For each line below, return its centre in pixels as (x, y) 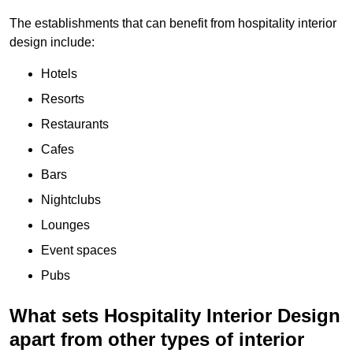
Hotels (59, 73)
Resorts (63, 98)
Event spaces (79, 250)
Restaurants (75, 124)
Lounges (65, 225)
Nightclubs (71, 199)
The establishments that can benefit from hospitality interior (173, 23)
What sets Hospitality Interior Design (175, 315)
